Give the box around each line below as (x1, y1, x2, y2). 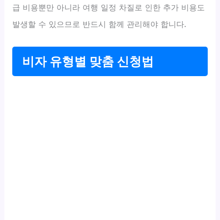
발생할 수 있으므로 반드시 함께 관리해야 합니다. (12, 19, 187, 29)
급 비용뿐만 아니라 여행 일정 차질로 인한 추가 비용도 (12, 2, 205, 13)
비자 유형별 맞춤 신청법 (22, 54, 154, 69)
